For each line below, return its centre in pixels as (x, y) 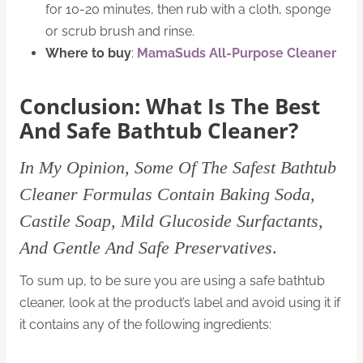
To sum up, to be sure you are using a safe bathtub (172, 281)
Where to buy (88, 53)
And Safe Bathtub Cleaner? (159, 131)
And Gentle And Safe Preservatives (146, 248)
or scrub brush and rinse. (120, 32)
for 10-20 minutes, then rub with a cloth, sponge (188, 10)
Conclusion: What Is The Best (170, 107)
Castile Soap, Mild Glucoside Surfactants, (171, 221)
